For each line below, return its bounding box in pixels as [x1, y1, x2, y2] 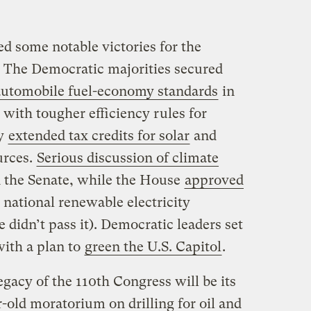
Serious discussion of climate [36, 149, 219, 166]
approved [184, 171, 244, 188]
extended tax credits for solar [8, 127, 190, 144]
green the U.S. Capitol [84, 238, 221, 255]
